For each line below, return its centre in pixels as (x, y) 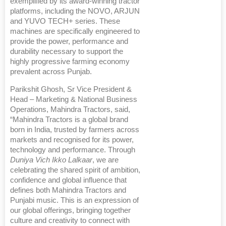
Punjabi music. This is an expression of (74, 201)
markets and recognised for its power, (72, 140)
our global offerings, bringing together (70, 211)
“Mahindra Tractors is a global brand (69, 120)
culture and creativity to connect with (70, 221)
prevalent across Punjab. (51, 72)
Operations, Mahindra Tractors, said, (70, 110)
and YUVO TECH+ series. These (65, 21)
